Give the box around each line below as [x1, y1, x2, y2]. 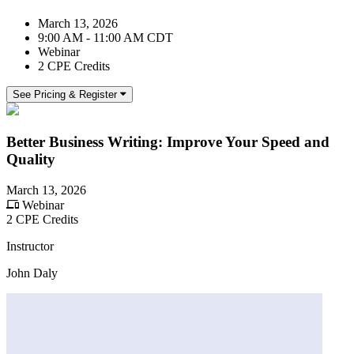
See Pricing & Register [13, 88, 117, 101]
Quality [6, 150, 55, 168]
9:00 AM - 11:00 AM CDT [38, 31, 173, 45]
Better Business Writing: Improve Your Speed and [6, 133, 330, 150]
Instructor [6, 239, 54, 253]
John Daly [6, 265, 58, 280]
